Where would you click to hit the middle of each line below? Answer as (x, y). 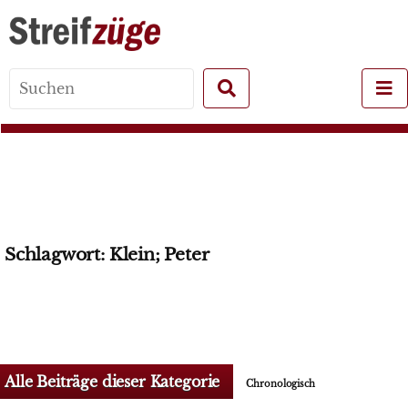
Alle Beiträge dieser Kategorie (112, 382)
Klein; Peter (159, 255)
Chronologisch (280, 384)
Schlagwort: (57, 255)
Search (153, 98)
